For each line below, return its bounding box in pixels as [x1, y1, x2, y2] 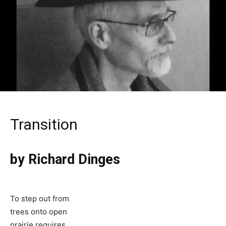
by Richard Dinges [10, 151, 120, 167]
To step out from [10, 193, 69, 203]
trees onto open [10, 206, 67, 216]
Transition [10, 115, 78, 133]
